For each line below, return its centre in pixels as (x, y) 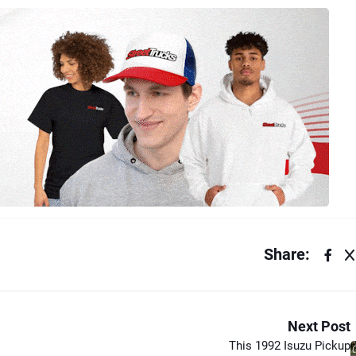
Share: (287, 254)
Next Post (319, 326)
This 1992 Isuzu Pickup (290, 345)
